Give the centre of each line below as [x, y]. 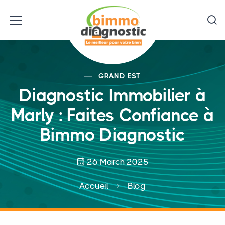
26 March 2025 [118, 162]
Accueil [94, 186]
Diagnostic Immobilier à [113, 96]
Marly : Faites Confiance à [113, 115]
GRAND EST [120, 76]
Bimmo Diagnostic [113, 135]
